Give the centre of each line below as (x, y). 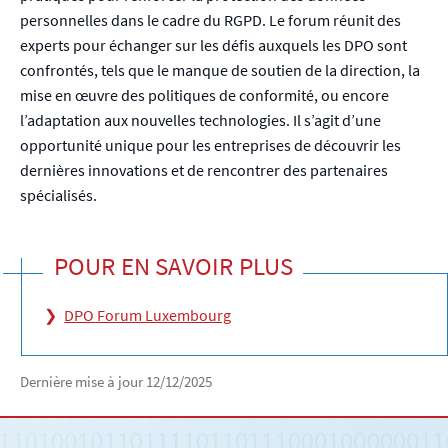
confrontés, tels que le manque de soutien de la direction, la (220, 70)
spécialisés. (58, 195)
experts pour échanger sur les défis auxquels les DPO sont (213, 45)
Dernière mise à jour (83, 382)
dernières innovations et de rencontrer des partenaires (204, 170)
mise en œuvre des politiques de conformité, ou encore (204, 95)
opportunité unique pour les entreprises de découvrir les (210, 145)
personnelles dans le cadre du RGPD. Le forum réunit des (210, 20)
